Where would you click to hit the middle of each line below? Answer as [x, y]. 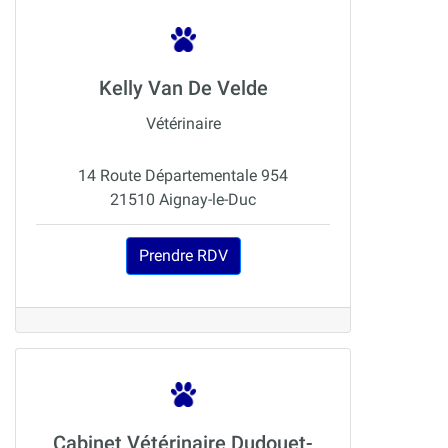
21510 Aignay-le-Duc [183, 200]
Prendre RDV [183, 256]
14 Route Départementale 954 [183, 176]
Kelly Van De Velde [183, 88]
